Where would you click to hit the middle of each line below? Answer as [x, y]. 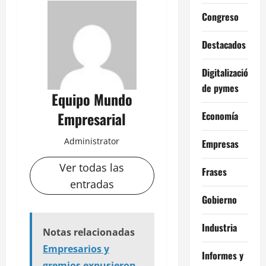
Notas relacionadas [89, 232]
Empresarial [92, 118]
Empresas [220, 143]
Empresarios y [76, 248]
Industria [219, 227]
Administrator [92, 141]
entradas [92, 184]
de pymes [220, 88]
